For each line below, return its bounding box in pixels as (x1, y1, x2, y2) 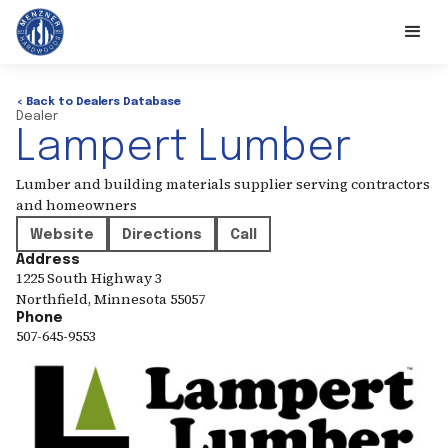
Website (30, 228, 94, 242)
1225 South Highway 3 (16, 268, 162, 288)
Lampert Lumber (16, 127, 351, 170)
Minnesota (94, 289, 167, 309)
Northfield (16, 289, 88, 309)
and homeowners (16, 195, 137, 215)
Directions (122, 228, 202, 242)
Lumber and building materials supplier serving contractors (16, 174, 430, 194)
